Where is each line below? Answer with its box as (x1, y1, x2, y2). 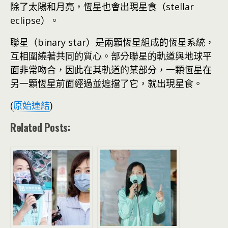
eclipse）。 (10, 14, 59, 26)
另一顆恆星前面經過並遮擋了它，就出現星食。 (10, 77, 203, 90)
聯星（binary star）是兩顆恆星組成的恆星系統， (10, 36, 214, 48)
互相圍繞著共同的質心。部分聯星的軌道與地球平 (10, 49, 212, 62)
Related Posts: (10, 119, 70, 135)
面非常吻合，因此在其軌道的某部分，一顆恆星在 (10, 63, 212, 76)
